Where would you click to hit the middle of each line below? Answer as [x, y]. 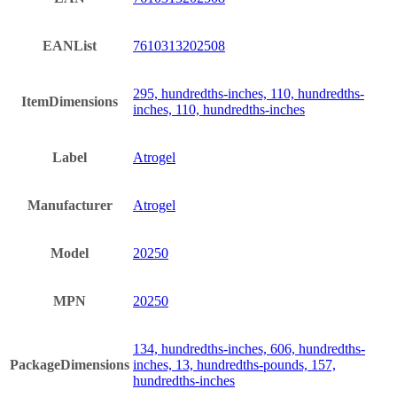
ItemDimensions [70, 101]
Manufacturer [70, 205]
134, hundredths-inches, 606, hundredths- [249, 348]
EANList [70, 45]
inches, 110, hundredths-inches [219, 109]
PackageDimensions [70, 364]
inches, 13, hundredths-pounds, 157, [234, 364]
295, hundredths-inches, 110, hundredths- [249, 93]
